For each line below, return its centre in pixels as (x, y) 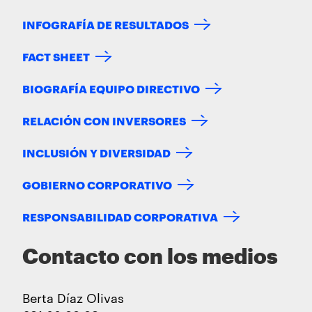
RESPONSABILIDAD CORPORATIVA (120, 217)
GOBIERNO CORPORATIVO (97, 185)
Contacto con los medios (150, 257)
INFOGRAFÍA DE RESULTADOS (106, 24)
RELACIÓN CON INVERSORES (104, 120)
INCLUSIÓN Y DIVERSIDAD (96, 153)
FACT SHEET (56, 56)
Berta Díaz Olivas (73, 297)
